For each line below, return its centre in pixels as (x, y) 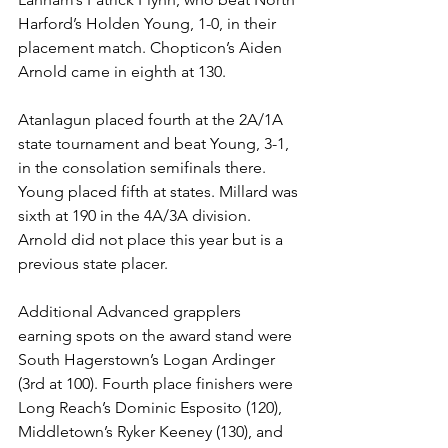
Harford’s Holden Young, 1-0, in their (149, 23)
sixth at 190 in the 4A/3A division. (136, 215)
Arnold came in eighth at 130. (124, 71)
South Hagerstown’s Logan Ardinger (148, 359)
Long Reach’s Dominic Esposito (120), (152, 407)
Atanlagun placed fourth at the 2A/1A (152, 119)
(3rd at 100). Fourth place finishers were (157, 383)
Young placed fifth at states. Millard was (160, 191)
